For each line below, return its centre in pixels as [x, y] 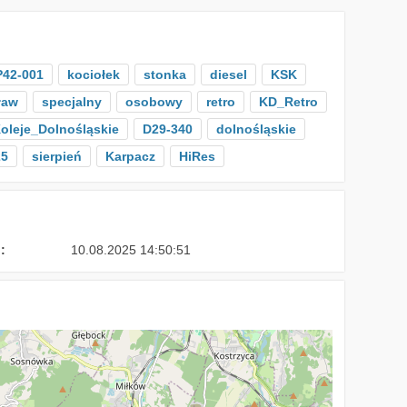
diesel [228, 74]
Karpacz [130, 156]
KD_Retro [288, 102]
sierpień [56, 156]
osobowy [154, 102]
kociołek [93, 74]
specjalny [71, 102]
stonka [164, 74]
